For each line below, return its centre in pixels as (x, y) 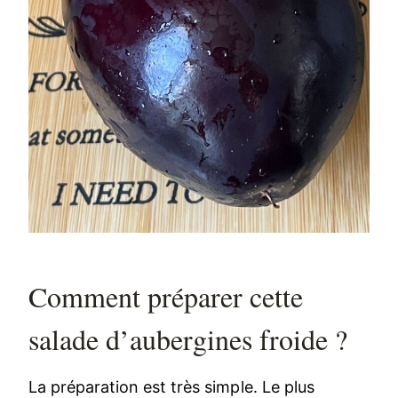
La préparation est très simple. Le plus (171, 386)
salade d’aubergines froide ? (188, 338)
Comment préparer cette (166, 296)
